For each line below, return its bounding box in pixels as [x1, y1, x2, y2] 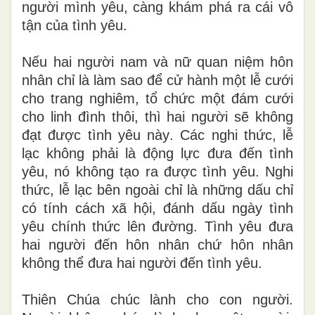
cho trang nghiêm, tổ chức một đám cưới [22, 90, 293, 106]
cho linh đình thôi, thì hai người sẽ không [22, 108, 293, 124]
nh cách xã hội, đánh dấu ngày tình [52, 200, 293, 216]
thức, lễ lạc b [22, 181, 105, 198]
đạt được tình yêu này [22, 127, 169, 143]
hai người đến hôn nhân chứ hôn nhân [22, 236, 293, 252]
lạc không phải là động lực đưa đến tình [22, 145, 293, 161]
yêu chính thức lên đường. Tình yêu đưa [22, 218, 293, 234]
